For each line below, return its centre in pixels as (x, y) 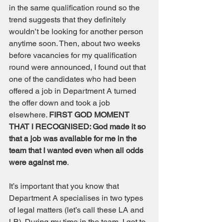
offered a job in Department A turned (74, 91)
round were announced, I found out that (78, 67)
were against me (38, 162)
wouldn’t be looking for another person (77, 31)
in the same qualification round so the (75, 8)
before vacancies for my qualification (74, 55)
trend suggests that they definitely (68, 20)
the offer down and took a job (60, 103)
